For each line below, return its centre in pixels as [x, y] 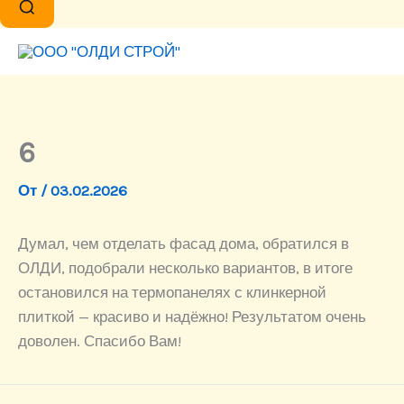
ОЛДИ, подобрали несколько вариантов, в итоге [185, 268]
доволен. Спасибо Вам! [100, 341]
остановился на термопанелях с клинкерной [172, 293]
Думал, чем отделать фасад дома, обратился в [184, 244]
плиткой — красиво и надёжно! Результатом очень [192, 317]
